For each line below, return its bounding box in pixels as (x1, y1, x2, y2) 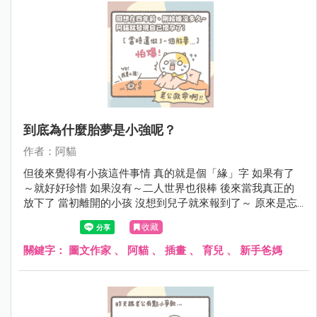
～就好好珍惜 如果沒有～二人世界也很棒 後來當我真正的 (23, 181, 294, 195)
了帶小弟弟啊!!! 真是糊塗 (23, 211, 141, 224)
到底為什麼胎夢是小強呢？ (23, 122, 176, 137)
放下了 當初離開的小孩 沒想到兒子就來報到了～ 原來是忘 (23, 196, 297, 209)
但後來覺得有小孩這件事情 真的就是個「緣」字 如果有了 (23, 166, 294, 180)
